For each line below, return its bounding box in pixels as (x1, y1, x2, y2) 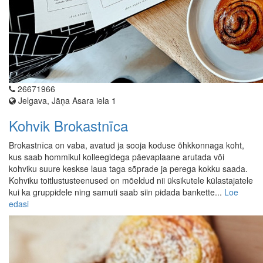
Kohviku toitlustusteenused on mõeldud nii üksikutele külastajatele (9, 174, 253, 187)
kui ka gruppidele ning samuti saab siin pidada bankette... (9, 186, 224, 198)
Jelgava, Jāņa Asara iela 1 (16, 95, 116, 107)
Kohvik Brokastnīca (9, 115, 128, 136)
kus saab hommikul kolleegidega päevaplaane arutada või (9, 151, 224, 163)
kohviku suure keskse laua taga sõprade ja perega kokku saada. (9, 163, 248, 175)
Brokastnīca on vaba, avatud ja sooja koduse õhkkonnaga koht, (9, 139, 244, 151)
